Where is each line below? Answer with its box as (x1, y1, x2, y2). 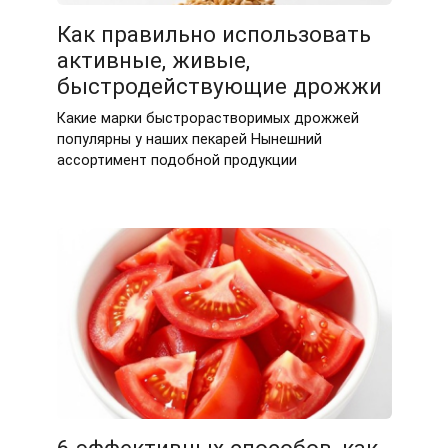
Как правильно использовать (56, 21, 371, 48)
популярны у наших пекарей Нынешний (56, 131, 322, 149)
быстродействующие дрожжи (56, 73, 382, 100)
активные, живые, (56, 47, 250, 74)
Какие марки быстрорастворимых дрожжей (56, 110, 359, 128)
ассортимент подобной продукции (56, 152, 297, 170)
